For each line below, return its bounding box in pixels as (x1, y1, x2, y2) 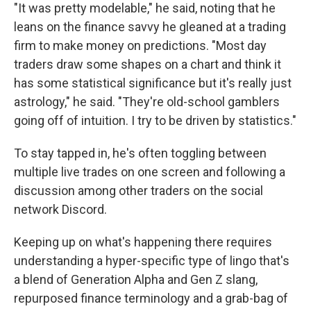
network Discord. (14, 202, 107, 217)
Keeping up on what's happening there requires (14, 235, 272, 249)
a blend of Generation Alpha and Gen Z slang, (14, 272, 258, 287)
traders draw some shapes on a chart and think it (14, 57, 281, 72)
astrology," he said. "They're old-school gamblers (14, 94, 280, 109)
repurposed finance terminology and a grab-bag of (14, 291, 288, 305)
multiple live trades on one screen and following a (14, 165, 285, 179)
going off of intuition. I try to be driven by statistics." (14, 113, 296, 128)
